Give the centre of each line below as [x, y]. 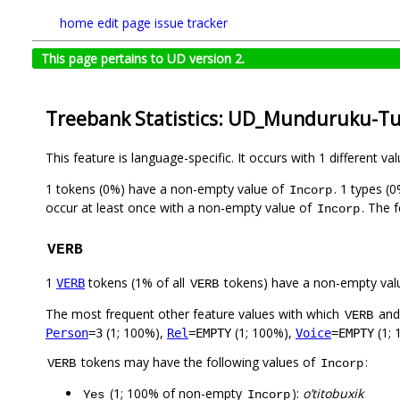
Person [67, 333]
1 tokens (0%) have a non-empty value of [167, 189]
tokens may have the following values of [198, 362]
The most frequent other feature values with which [194, 314]
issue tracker [191, 23]
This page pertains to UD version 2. [143, 58]
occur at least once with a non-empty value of [180, 208]
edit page [124, 23]
